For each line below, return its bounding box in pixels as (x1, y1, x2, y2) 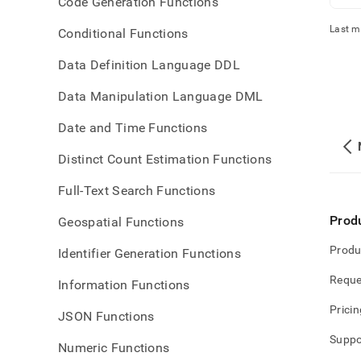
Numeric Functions (58, 340, 170, 355)
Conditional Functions (58, 26, 189, 41)
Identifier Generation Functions (58, 246, 241, 261)
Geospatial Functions (58, 214, 185, 230)
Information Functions (58, 277, 190, 293)
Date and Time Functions (58, 120, 208, 135)
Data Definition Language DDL (58, 57, 240, 73)
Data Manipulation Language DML (58, 89, 263, 104)
